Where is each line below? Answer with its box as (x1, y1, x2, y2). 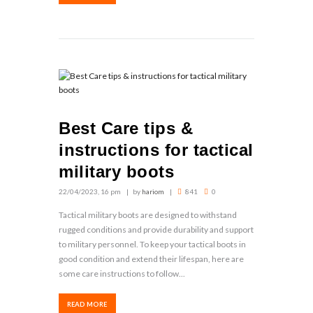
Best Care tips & (59, 118, 193, 138)
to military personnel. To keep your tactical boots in (59, 238, 246, 249)
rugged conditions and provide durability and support (59, 224, 254, 235)
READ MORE (67, 300, 108, 309)
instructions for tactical (59, 140, 254, 159)
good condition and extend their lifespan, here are (59, 253, 244, 264)
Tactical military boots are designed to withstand (59, 209, 237, 220)
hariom (141, 187, 164, 196)
